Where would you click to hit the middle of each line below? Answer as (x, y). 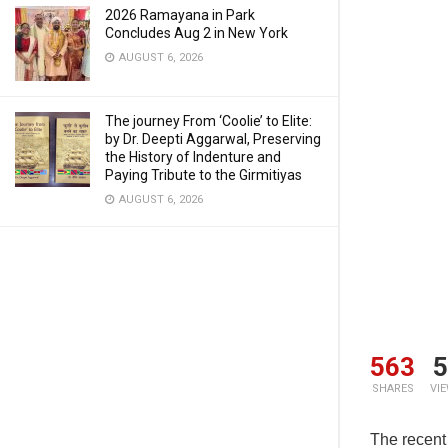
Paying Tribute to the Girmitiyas (203, 175)
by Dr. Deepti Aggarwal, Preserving (213, 139)
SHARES (392, 389)
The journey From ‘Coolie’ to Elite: (208, 121)
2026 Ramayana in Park (180, 15)
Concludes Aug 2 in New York (196, 33)
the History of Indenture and (193, 157)
